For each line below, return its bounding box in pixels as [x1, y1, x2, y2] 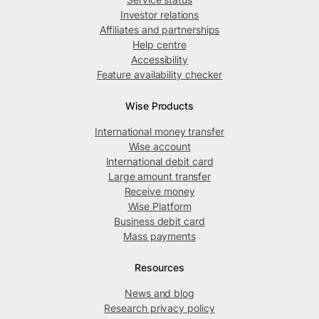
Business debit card [114, 214, 205, 227]
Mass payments [123, 229, 196, 242]
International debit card [105, 155, 214, 167]
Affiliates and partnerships [99, 23, 220, 36]
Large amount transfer [108, 169, 211, 182]
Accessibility [131, 53, 188, 66]
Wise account [128, 140, 191, 152]
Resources [135, 261, 184, 273]
